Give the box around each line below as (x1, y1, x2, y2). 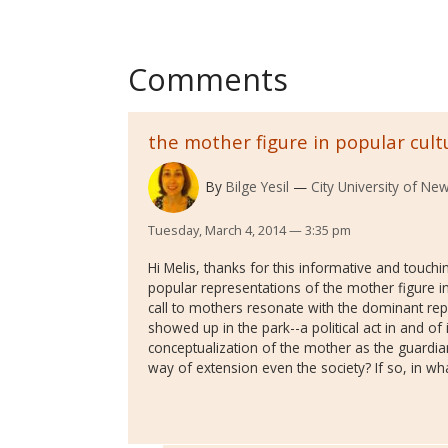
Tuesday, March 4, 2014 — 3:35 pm (148, 221, 351, 240)
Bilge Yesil (225, 176, 289, 196)
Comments (128, 58, 288, 101)
